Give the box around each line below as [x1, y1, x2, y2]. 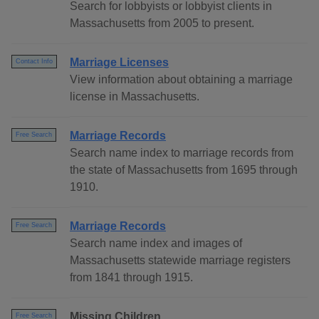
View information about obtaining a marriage [70, 73, 293, 86]
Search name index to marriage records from [70, 147, 293, 159]
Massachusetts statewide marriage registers [70, 254, 291, 267]
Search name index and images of [70, 237, 242, 250]
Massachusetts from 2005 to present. [70, 17, 254, 30]
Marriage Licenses [70, 56, 169, 69]
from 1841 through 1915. [70, 271, 193, 284]
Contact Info [16, 58, 53, 66]
